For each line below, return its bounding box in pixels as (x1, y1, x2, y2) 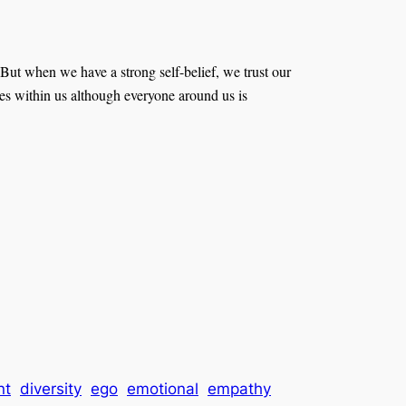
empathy (208, 380, 271, 399)
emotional (127, 380, 198, 399)
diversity (20, 380, 82, 399)
